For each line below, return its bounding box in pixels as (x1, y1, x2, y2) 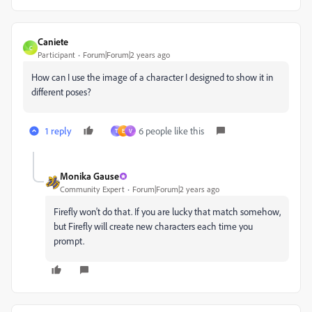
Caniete (38, 36, 68, 47)
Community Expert (60, 184, 125, 194)
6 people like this (139, 125, 204, 136)
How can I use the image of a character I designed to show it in (31, 71, 273, 83)
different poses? (31, 86, 91, 97)
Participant (38, 49, 75, 60)
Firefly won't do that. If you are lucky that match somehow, (54, 205, 281, 217)
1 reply (45, 125, 72, 136)
